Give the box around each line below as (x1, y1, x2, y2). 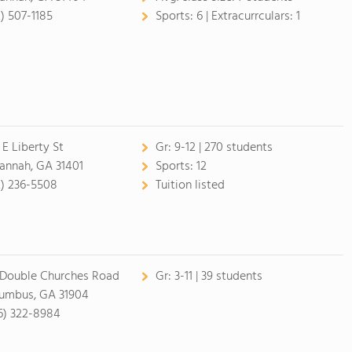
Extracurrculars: (211, 6, 296, 27)
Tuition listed (155, 175, 225, 196)
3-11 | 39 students (174, 266, 262, 287)
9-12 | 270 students (174, 137, 273, 158)
